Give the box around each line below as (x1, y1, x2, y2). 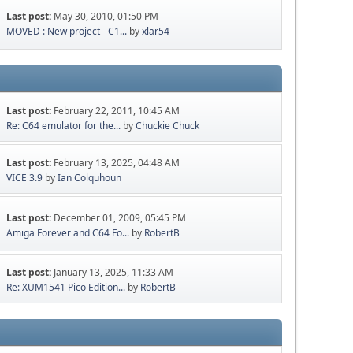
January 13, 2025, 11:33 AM (54, 266, 174, 280)
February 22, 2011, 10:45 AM (54, 104, 180, 118)
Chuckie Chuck (136, 119, 200, 133)
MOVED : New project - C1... (6, 24, 128, 38)
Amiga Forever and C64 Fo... (6, 225, 130, 240)
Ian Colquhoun (58, 171, 122, 185)
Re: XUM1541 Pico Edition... (6, 281, 126, 295)
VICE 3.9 (6, 171, 43, 185)
